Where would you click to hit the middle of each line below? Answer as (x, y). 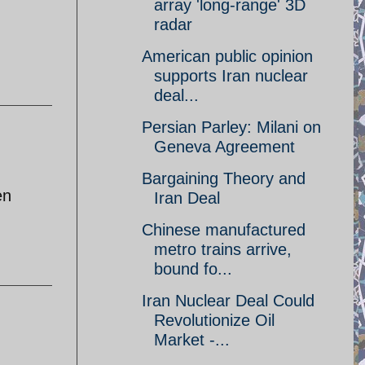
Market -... (192, 340)
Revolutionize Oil (214, 320)
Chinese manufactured (224, 230)
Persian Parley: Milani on (231, 127)
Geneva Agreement (224, 147)
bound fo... (193, 269)
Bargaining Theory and (224, 178)
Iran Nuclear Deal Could (228, 301)
